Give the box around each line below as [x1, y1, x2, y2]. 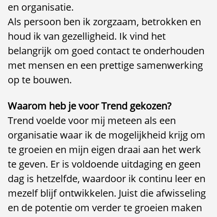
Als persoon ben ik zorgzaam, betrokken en [8, 15, 201, 28]
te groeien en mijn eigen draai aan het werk [8, 143, 201, 156]
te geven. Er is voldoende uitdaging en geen [8, 157, 201, 170]
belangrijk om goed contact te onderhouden [8, 44, 204, 57]
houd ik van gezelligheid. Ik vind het [8, 30, 166, 43]
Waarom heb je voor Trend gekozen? [8, 99, 171, 112]
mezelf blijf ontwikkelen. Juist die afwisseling [8, 186, 206, 200]
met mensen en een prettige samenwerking [8, 59, 203, 72]
